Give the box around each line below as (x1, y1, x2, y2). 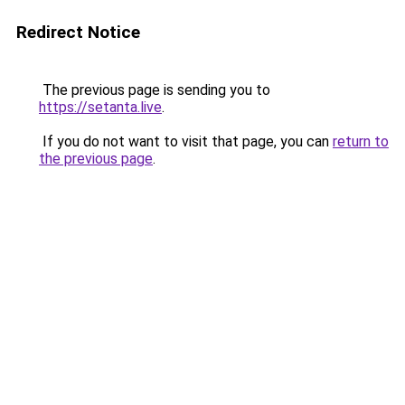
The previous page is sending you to (39, 81, 270, 99)
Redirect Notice (16, 22, 140, 42)
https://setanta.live (39, 99, 162, 116)
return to (333, 133, 389, 150)
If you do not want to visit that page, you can (39, 133, 333, 150)
